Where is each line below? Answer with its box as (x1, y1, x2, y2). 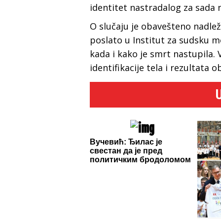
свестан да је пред (90, 146, 162, 155)
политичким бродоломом (90, 155, 191, 164)
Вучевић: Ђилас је (90, 137, 162, 146)
